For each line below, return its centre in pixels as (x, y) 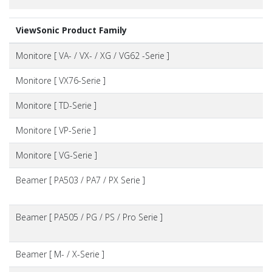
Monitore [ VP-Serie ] (56, 130)
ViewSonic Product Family (71, 30)
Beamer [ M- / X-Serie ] (60, 254)
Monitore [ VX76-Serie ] (60, 80)
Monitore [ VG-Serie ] (56, 155)
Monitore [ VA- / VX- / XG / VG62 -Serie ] (92, 55)
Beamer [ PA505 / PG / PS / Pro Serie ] (89, 217)
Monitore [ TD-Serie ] (56, 105)
